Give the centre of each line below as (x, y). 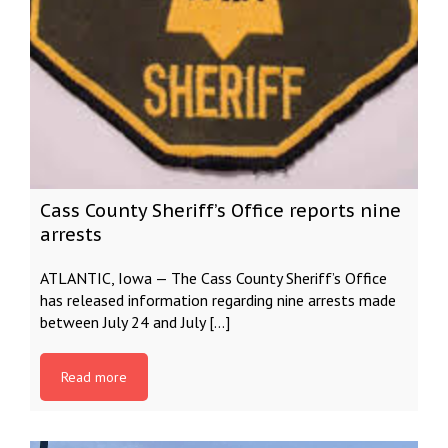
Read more (94, 377)
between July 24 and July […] (135, 322)
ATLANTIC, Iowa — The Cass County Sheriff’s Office (213, 278)
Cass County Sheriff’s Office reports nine (220, 210)
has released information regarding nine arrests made (218, 300)
